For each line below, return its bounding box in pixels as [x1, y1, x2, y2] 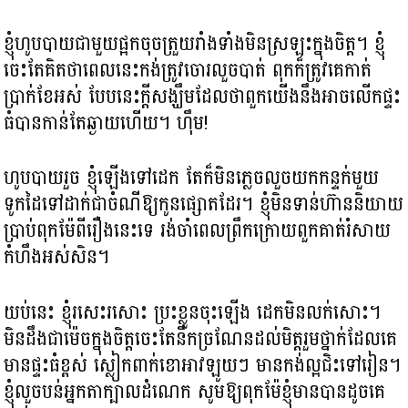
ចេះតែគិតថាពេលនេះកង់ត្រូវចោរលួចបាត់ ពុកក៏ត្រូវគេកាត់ [4, 52, 372, 87]
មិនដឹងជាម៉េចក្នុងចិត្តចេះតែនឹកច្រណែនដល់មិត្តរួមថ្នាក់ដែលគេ [4, 321, 398, 356]
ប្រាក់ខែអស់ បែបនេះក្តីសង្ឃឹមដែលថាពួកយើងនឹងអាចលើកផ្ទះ [4, 78, 402, 114]
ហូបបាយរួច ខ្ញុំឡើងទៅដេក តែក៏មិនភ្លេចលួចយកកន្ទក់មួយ [4, 160, 380, 196]
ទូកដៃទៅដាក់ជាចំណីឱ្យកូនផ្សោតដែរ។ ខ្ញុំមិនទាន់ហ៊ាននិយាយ [4, 187, 404, 222]
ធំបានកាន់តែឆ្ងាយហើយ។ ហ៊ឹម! [4, 105, 209, 140]
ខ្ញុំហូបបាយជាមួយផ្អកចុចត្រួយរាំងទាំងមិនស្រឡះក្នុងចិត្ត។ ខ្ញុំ [4, 25, 386, 61]
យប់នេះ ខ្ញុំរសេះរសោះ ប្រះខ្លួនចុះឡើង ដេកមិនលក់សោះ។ [4, 294, 382, 330]
